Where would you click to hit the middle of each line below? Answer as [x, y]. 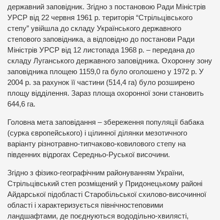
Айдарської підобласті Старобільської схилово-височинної [107, 194]
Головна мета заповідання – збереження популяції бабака [106, 122]
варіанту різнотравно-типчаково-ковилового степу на [96, 144]
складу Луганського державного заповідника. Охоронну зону [110, 61]
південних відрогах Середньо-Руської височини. [89, 154]
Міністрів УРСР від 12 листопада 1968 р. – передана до [101, 50]
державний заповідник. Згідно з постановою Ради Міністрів [107, 7]
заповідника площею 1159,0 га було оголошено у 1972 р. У [106, 72]
